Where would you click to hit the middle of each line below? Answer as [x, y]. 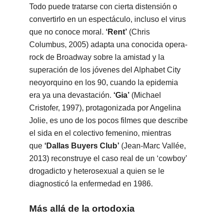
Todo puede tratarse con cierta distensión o [103, 7]
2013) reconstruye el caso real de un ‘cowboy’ [108, 159]
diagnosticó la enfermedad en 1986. [91, 184]
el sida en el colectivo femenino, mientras [100, 133]
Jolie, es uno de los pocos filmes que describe [108, 121]
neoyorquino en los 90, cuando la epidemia [103, 83]
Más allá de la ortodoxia [82, 209]
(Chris [139, 32]
